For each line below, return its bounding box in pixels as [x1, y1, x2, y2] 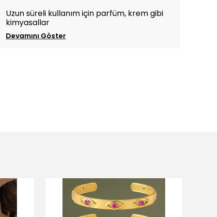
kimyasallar [6, 16, 49, 28]
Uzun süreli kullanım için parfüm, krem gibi [6, 7, 163, 19]
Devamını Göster [6, 31, 66, 41]
